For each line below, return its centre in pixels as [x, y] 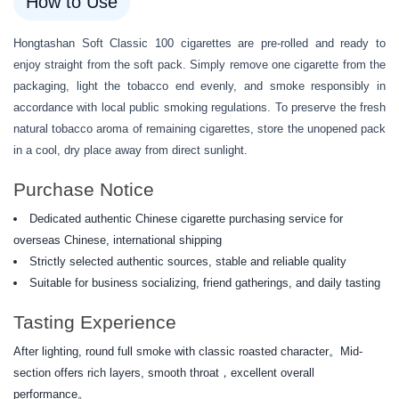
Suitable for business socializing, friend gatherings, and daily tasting [205, 283]
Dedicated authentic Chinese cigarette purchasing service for [186, 219]
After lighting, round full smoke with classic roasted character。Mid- [188, 352]
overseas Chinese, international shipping [118, 240]
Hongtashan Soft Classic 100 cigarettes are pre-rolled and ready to [199, 44]
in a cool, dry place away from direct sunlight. [130, 151]
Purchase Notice [84, 190]
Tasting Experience [95, 322]
